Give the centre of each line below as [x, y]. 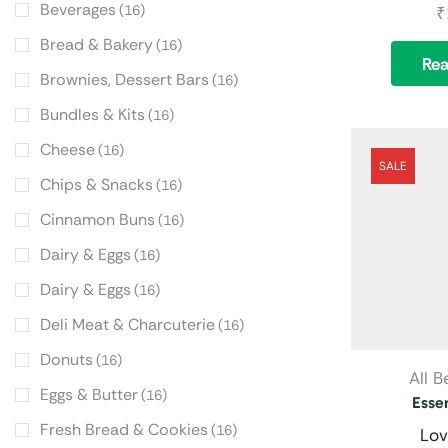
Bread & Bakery [96, 45]
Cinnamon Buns [97, 220]
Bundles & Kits [92, 115]
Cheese [67, 150]
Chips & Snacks [96, 185]
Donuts [66, 360]
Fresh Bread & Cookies [124, 430]
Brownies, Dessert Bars [124, 80]
